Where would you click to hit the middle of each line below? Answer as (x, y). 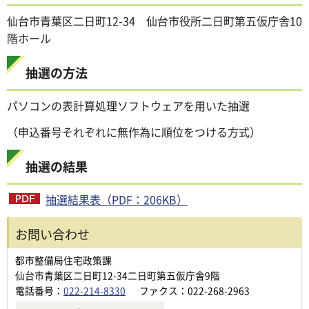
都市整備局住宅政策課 (63, 260)
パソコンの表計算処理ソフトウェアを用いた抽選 (128, 106)
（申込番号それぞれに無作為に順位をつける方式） (134, 131)
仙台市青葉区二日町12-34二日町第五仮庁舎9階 (118, 275)
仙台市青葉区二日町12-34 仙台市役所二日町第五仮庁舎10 (154, 21)
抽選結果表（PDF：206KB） (117, 199)
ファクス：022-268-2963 (195, 290)
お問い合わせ (52, 233)
